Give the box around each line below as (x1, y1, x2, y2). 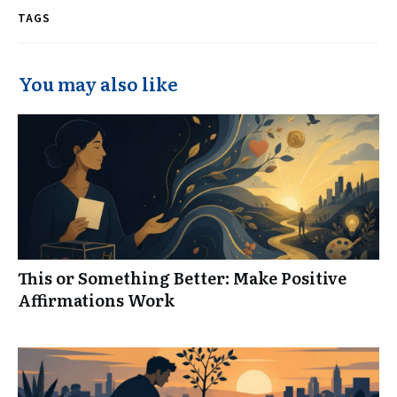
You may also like (19, 70, 178, 97)
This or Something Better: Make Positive (18, 266, 346, 291)
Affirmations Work (18, 288, 175, 313)
